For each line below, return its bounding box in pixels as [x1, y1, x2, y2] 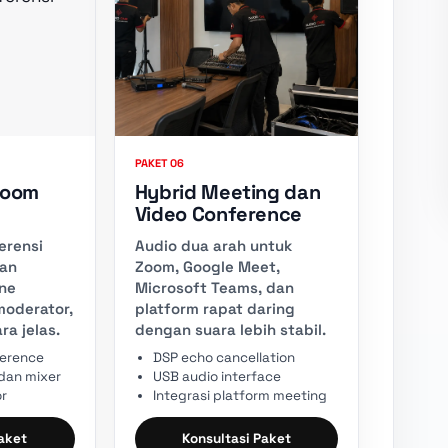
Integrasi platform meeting [152, 386, 327, 404]
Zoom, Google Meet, [134, 256, 280, 276]
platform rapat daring [134, 298, 295, 318]
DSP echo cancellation [152, 348, 295, 366]
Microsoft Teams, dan [134, 277, 294, 297]
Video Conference [134, 200, 303, 227]
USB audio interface [152, 367, 281, 385]
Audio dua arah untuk [134, 235, 292, 255]
